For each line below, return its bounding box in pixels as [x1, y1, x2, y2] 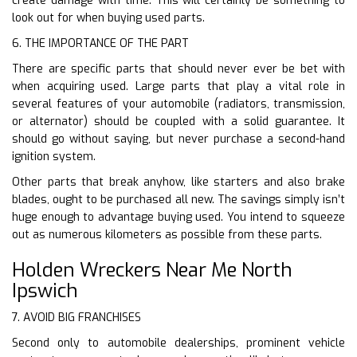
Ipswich [12, 277, 78, 304]
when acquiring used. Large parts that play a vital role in [12, 78, 345, 94]
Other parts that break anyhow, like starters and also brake [12, 174, 345, 190]
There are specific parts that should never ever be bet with [12, 61, 345, 76]
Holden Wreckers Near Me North [12, 257, 292, 283]
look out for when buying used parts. [12, 10, 205, 25]
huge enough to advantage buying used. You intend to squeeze [12, 209, 345, 225]
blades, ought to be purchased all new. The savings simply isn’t [12, 191, 345, 207]
